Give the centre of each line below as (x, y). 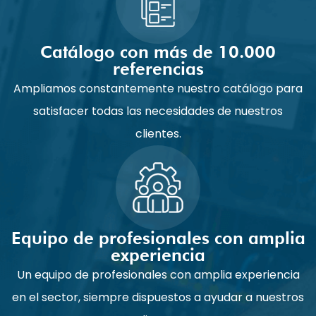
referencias (158, 68)
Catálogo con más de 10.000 (158, 51)
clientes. (158, 133)
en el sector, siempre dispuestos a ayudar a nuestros (158, 297)
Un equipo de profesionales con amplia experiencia (158, 274)
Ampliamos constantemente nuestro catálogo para (158, 88)
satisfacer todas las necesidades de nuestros (158, 111)
